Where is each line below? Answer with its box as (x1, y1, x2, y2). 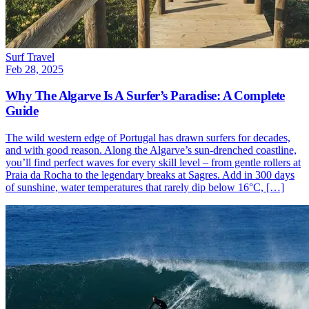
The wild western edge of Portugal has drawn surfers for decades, (6, 132, 290, 143)
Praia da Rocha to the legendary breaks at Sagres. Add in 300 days (6, 169, 295, 181)
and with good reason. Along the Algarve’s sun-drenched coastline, (6, 144, 297, 156)
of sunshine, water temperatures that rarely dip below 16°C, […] (6, 181, 284, 193)
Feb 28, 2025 (6, 63, 63, 75)
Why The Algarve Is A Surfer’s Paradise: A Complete (6, 88, 285, 103)
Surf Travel (6, 50, 54, 63)
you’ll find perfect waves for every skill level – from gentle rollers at (6, 157, 301, 168)
